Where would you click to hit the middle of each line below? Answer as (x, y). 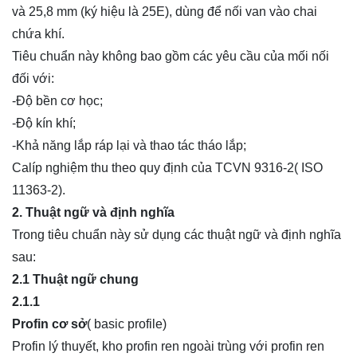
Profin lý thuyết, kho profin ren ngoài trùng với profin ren (168, 346)
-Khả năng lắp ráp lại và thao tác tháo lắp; (129, 145)
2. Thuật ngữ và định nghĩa (93, 212)
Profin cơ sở (49, 324)
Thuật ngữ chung (86, 279)
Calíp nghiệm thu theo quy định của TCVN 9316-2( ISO (167, 168)
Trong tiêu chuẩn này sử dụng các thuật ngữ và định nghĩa (177, 235)
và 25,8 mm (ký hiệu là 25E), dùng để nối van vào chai (165, 12)
